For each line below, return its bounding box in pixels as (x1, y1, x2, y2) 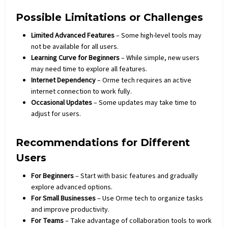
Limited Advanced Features (31, 30, 115, 41)
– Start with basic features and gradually (75, 170, 198, 181)
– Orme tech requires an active (96, 75, 192, 85)
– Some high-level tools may (115, 30, 202, 41)
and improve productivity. (31, 204, 110, 215)
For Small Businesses (31, 193, 96, 204)
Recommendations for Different (16, 136, 190, 149)
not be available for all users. (31, 41, 119, 52)
